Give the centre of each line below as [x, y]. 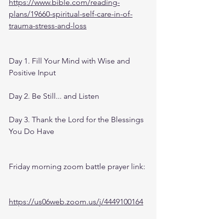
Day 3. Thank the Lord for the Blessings [77, 120]
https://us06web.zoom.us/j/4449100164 [76, 202]
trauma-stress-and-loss [48, 26]
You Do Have [32, 131]
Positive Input [32, 73]
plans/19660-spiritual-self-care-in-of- [71, 14]
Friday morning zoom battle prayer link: [77, 166]
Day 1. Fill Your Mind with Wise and [70, 61]
